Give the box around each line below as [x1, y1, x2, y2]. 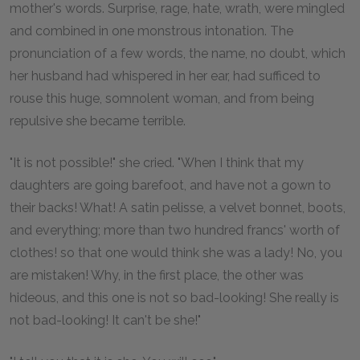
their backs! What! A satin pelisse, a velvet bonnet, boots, [10, 199, 346, 215]
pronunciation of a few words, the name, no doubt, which [10, 45, 346, 61]
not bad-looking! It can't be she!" [10, 312, 201, 328]
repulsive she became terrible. [10, 112, 186, 129]
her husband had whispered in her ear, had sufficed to [10, 67, 321, 84]
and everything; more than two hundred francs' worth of [10, 222, 340, 238]
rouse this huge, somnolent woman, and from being [10, 90, 314, 106]
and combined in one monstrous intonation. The [10, 22, 293, 39]
